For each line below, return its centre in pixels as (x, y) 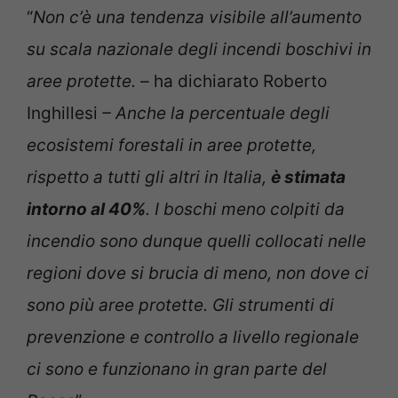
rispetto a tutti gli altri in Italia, (149, 178)
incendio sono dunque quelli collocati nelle (196, 242)
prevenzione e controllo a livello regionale (193, 338)
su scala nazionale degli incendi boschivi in (199, 50)
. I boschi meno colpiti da (245, 210)
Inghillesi (64, 114)
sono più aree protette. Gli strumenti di (180, 306)
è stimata (308, 178)
